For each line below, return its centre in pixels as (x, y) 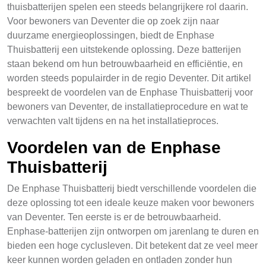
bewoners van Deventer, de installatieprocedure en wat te (128, 107)
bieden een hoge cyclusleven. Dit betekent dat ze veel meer (132, 246)
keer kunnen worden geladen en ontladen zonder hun (120, 260)
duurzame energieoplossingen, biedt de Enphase (111, 35)
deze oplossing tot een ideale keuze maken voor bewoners (131, 203)
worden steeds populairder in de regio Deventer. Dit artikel (129, 78)
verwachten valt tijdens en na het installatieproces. (113, 121)
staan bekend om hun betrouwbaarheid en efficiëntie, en (125, 64)
